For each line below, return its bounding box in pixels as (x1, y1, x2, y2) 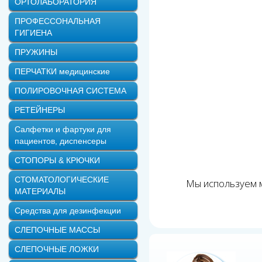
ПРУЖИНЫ (15, 47, 57, 57)
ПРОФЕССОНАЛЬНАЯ (15, 16, 101, 26)
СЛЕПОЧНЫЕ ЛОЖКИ (15, 244, 99, 254)
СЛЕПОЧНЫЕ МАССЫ (15, 225, 100, 235)
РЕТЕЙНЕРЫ (15, 105, 65, 115)
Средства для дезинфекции (15, 206, 121, 215)
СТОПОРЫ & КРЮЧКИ (15, 156, 100, 165)
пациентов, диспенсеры (15, 136, 106, 146)
